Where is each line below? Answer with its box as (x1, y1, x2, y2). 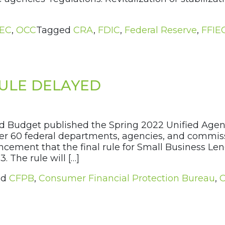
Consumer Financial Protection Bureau (39, 173, 215, 184)
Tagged (36, 25, 73, 36)
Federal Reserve (125, 25, 197, 36)
